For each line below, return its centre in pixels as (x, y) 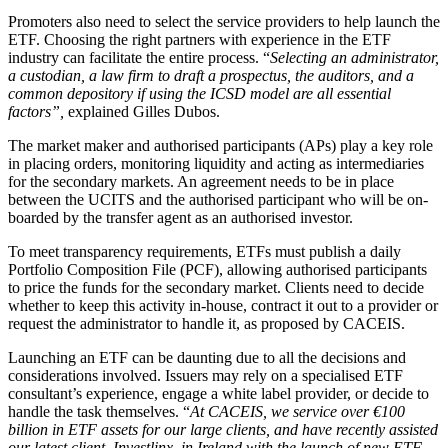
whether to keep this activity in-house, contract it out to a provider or (223, 306)
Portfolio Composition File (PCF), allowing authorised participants (217, 270)
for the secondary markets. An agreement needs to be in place (201, 182)
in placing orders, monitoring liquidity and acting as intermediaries (216, 164)
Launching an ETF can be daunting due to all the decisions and (207, 358)
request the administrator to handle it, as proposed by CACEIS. (206, 324)
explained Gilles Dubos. (144, 112)
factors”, (38, 112)
